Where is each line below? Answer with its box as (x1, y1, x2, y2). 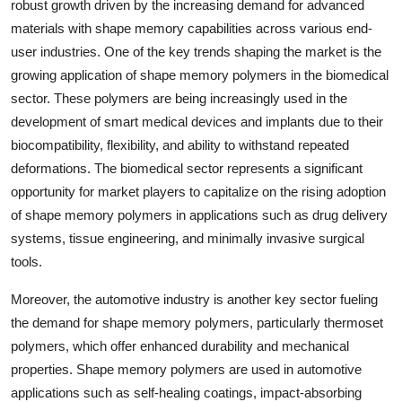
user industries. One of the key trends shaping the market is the (11, 43, 381, 59)
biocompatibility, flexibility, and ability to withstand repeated (11, 136, 349, 153)
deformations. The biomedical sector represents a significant (11, 160, 363, 176)
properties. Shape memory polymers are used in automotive (11, 361, 362, 377)
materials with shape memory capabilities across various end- (11, 20, 372, 36)
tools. (11, 253, 42, 269)
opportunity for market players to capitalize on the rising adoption (11, 183, 386, 199)
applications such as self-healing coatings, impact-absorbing (11, 384, 362, 400)
